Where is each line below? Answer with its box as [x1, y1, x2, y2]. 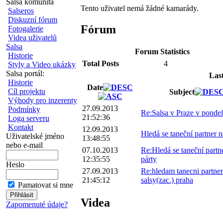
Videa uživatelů [8, 33, 57, 42]
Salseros [8, 6, 34, 15]
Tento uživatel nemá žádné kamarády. [81, 3, 199, 12]
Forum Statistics [135, 47, 190, 56]
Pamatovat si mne [18, 181, 73, 189]
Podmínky [8, 105, 40, 113]
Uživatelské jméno [6, 132, 64, 140]
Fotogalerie [8, 24, 43, 33]
